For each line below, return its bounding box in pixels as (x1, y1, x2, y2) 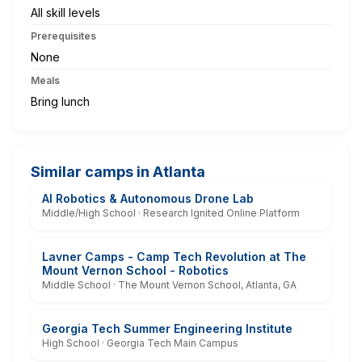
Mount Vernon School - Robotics (42, 263, 229, 277)
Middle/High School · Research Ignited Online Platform (42, 206, 300, 219)
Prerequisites (31, 29, 96, 42)
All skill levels (31, 5, 100, 19)
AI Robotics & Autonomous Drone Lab (42, 191, 254, 205)
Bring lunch (31, 94, 90, 108)
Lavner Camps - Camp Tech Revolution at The (42, 249, 306, 263)
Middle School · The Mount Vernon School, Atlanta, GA (42, 278, 297, 291)
